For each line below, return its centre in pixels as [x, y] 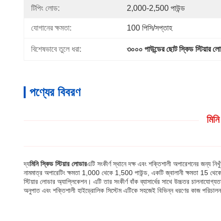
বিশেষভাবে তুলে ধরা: [56, 49]
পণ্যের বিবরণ [55, 92]
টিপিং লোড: [45, 8]
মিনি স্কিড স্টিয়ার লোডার [58, 164]
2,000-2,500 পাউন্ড [156, 8]
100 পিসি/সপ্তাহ [149, 28]
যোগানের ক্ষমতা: [51, 28]
